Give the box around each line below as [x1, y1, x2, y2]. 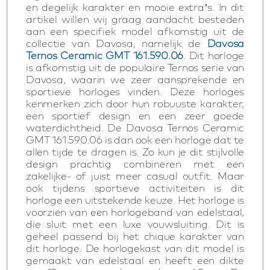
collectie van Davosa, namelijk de [26, 37, 207, 49]
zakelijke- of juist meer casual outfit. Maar [26, 169, 244, 182]
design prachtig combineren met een [26, 157, 244, 170]
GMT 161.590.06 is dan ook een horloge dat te [26, 133, 244, 146]
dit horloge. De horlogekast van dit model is [26, 242, 244, 254]
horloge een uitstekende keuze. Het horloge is [26, 193, 244, 206]
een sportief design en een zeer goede [26, 109, 244, 122]
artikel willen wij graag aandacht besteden [26, 13, 244, 25]
